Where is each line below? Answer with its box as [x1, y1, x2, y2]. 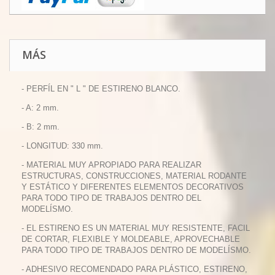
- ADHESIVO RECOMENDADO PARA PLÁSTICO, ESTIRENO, [21, 265, 247, 274]
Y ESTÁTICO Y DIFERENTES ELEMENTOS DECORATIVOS [21, 182, 244, 192]
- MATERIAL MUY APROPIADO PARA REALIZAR [21, 160, 201, 169]
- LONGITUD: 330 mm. [21, 141, 103, 150]
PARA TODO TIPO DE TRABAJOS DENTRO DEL [21, 193, 201, 203]
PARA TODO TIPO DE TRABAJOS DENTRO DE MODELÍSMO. [21, 246, 251, 255]
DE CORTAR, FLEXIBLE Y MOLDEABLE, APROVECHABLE [21, 234, 240, 244]
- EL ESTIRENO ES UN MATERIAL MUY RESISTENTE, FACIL [21, 223, 250, 233]
